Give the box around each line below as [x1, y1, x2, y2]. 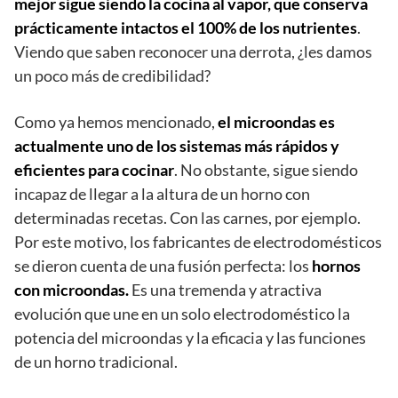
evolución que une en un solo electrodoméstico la [14, 303, 350, 323]
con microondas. [14, 279, 129, 299]
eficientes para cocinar [14, 159, 174, 179]
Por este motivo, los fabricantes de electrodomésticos [14, 231, 382, 251]
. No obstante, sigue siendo [174, 159, 358, 179]
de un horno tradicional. [14, 351, 178, 371]
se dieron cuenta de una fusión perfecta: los [14, 255, 312, 275]
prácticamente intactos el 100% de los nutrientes [14, 17, 357, 37]
